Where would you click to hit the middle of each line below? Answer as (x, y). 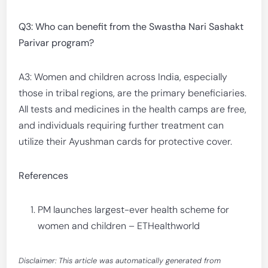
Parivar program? (57, 43)
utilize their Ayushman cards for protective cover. (126, 141)
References (44, 176)
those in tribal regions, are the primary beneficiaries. (133, 93)
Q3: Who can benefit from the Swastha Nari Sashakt (131, 27)
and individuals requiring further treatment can (121, 125)
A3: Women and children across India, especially (123, 77)
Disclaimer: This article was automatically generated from (120, 261)
